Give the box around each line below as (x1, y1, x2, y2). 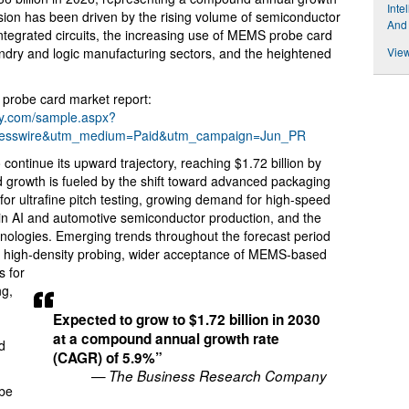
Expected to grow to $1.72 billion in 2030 (53, 309, 321, 330)
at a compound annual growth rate (53, 328, 280, 349)
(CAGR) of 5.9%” (53, 347, 163, 368)
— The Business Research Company (91, 365, 328, 385)
